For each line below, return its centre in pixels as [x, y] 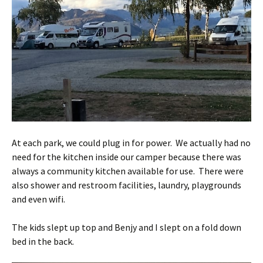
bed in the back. [43, 241]
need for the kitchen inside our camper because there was [127, 156]
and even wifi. [38, 199]
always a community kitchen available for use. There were [128, 171]
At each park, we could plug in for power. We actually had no [131, 142]
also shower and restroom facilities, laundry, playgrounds [127, 185]
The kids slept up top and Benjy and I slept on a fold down [127, 227]
